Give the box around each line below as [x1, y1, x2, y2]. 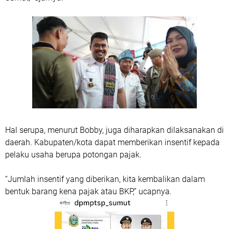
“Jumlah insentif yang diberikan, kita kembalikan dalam [5, 174, 205, 185]
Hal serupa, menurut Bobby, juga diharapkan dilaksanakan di [5, 125, 224, 135]
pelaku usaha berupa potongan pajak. [5, 150, 144, 160]
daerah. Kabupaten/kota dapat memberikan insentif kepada [5, 138, 220, 148]
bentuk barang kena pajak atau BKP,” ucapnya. [5, 187, 172, 197]
